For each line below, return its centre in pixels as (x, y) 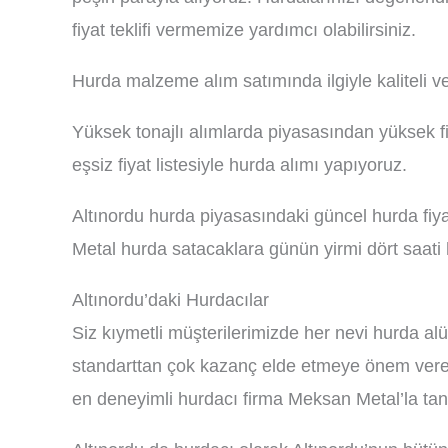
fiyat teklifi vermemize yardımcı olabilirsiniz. (244, 30)
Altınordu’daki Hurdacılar (170, 300)
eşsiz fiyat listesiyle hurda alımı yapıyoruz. (239, 165)
